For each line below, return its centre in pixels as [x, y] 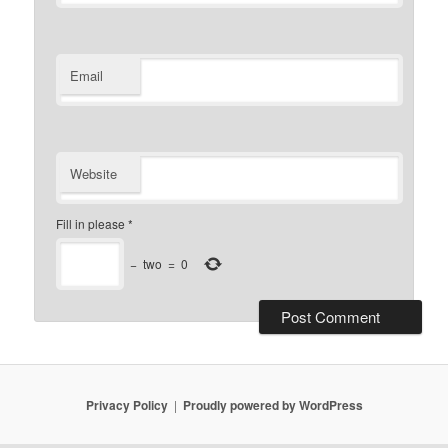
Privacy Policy [126, 404]
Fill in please [91, 224]
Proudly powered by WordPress [272, 404]
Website [94, 174]
